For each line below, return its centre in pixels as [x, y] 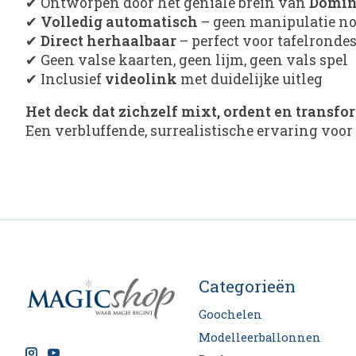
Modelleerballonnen [259, 337]
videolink [141, 79]
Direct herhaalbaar [108, 41]
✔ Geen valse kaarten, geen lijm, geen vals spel [187, 60]
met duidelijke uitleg [250, 79]
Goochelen [230, 315]
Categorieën [247, 286]
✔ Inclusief [65, 79]
